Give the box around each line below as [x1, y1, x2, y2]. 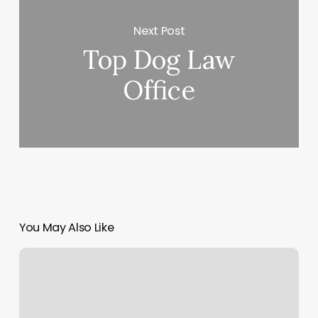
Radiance [18, 265, 65, 280]
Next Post [133, 22, 185, 39]
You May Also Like [18, 219, 114, 236]
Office [123, 74, 196, 107]
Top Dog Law [82, 43, 236, 77]
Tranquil [18, 248, 58, 263]
